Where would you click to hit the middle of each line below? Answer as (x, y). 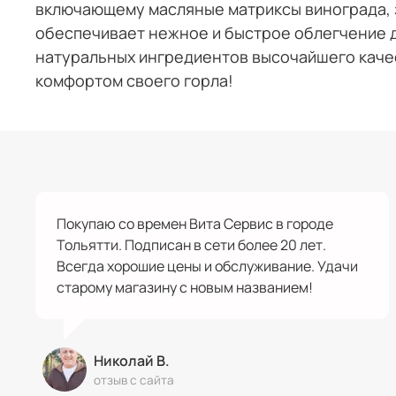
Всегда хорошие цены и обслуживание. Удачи (207, 266)
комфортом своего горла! (134, 81)
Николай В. (132, 360)
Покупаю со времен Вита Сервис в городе (195, 223)
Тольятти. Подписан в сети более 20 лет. (191, 244)
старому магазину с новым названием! (185, 287)
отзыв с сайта (134, 380)
